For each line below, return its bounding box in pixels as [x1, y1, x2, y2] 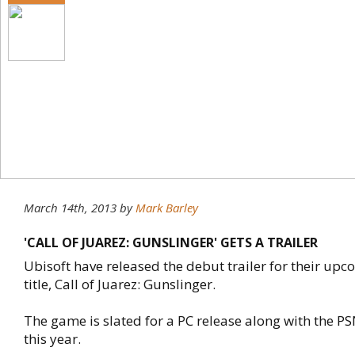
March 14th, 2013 [24, 200, 116, 216]
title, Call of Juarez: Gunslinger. [24, 275, 216, 293]
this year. [24, 330, 81, 348]
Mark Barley [136, 200, 198, 216]
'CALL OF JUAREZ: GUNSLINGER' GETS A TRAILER [24, 234, 318, 251]
